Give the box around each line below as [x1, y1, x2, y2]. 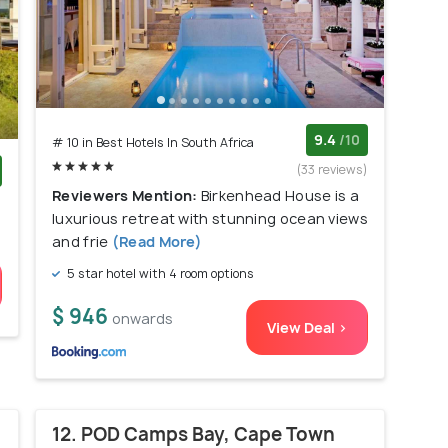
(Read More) [108, 232, 203, 252]
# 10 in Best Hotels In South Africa [52, 134, 254, 152]
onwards [112, 309, 173, 329]
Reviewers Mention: [52, 186, 201, 206]
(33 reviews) [297, 161, 368, 179]
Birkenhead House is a [200, 186, 360, 206]
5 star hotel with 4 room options [64, 265, 254, 283]
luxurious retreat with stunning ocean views [52, 209, 368, 229]
